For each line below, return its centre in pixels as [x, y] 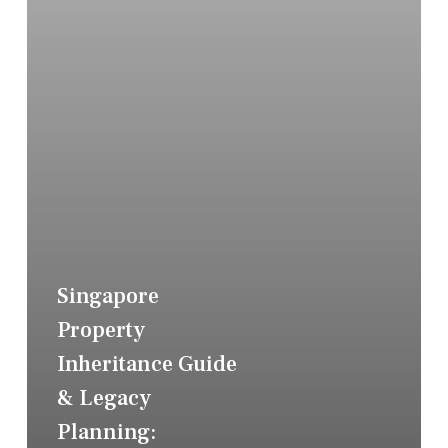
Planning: [106, 431]
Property [100, 329]
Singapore [107, 295]
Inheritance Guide [146, 363]
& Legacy [103, 397]
